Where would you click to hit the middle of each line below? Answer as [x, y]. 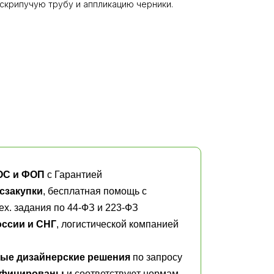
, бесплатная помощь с [95, 191]
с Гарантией [73, 175]
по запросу [156, 257]
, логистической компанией [117, 224]
